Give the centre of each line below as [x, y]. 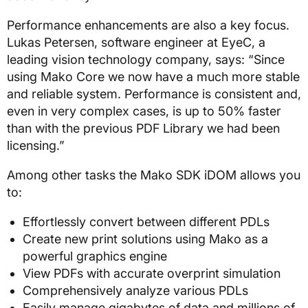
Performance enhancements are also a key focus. [148, 25]
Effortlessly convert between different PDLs [146, 222]
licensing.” [36, 146]
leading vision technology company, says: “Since [146, 60]
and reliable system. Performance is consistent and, [154, 94]
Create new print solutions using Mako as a [145, 239]
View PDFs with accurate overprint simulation [151, 274]
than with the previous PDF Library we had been [143, 129]
